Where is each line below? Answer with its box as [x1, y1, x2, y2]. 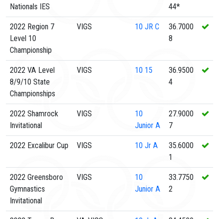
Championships [10, 89, 55, 98]
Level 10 [10, 34, 36, 43]
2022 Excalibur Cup [10, 141, 68, 150]
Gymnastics [10, 184, 45, 194]
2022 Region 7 [10, 22, 54, 31]
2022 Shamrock [10, 109, 58, 118]
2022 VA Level [10, 66, 55, 75]
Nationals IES [10, 2, 50, 11]
